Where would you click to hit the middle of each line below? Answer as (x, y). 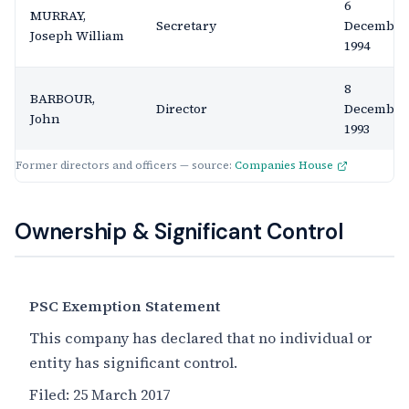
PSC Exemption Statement (125, 306)
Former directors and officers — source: (125, 165)
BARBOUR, (63, 99)
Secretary (186, 26)
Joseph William (77, 36)
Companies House (284, 165)
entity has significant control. (133, 362)
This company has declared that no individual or (200, 338)
